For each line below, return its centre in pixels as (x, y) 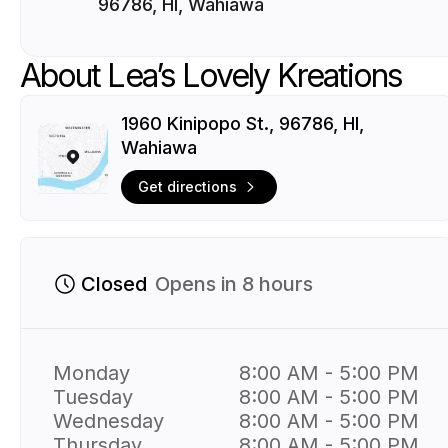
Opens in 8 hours (234, 283)
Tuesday (93, 396)
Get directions (187, 186)
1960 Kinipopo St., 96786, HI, (242, 123)
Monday (91, 372)
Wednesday (108, 420)
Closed (114, 283)
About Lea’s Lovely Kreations (211, 75)
